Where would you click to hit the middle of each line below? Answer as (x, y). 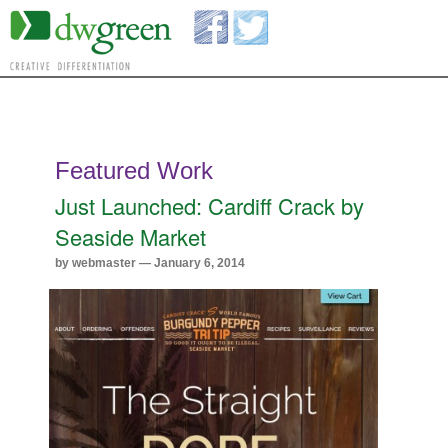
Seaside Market (131, 236)
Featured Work (134, 170)
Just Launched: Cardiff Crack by (210, 205)
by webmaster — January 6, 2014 (150, 263)
